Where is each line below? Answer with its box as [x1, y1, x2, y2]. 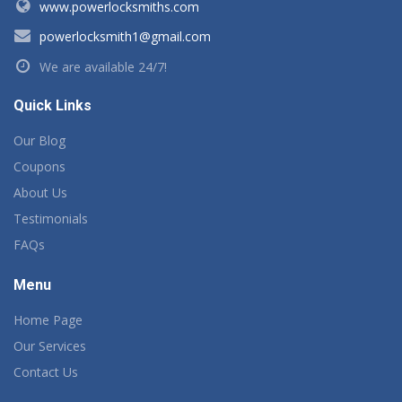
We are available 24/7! [36, 57, 167, 75]
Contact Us [13, 363, 78, 380]
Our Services [13, 336, 86, 354]
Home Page [13, 310, 83, 328]
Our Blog [13, 131, 66, 149]
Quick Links [13, 96, 92, 114]
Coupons [13, 157, 66, 175]
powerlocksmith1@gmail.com [39, 28, 211, 46]
